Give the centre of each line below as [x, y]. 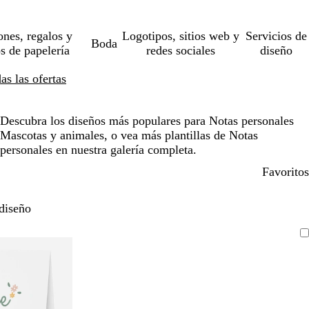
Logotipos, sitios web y [180, 36]
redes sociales [180, 50]
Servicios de [277, 36]
